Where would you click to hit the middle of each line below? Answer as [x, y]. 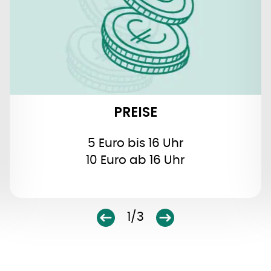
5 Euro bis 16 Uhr [135, 144]
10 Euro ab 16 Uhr [135, 161]
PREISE [135, 113]
